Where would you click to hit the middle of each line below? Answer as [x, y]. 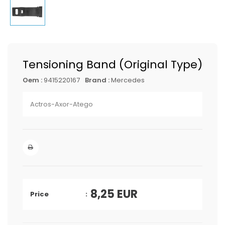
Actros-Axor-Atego [62, 104]
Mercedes [128, 80]
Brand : [98, 80]
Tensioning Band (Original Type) [113, 65]
